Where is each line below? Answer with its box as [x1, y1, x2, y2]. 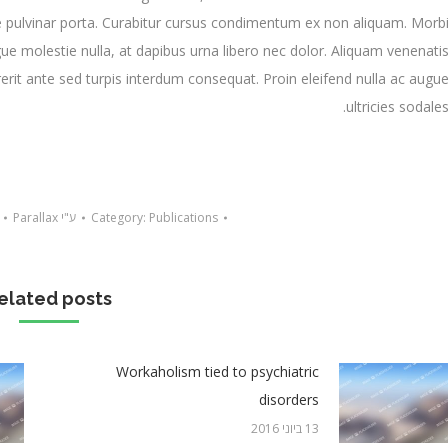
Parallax [12, 208, 58, 226]
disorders [259, 389, 319, 409]
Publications [148, 208, 218, 226]
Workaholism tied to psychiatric [116, 361, 319, 381]
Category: [90, 208, 149, 226]
